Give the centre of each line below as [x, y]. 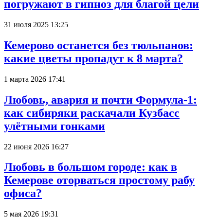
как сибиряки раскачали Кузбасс [92, 113]
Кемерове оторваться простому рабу [99, 180]
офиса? [23, 193]
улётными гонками [54, 126]
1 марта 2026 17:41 [35, 79]
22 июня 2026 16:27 [36, 146]
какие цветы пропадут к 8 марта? [93, 58]
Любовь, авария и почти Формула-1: [100, 100]
